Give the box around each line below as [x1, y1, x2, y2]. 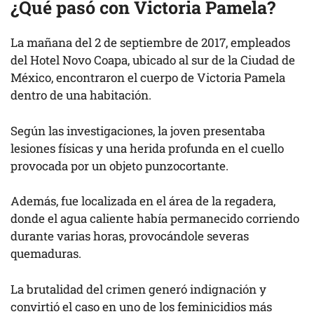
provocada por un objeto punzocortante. [11, 157, 228, 174]
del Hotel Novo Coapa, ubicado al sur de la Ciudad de [11, 52, 295, 68]
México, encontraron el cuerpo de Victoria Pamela [11, 69, 285, 86]
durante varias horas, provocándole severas [11, 228, 249, 244]
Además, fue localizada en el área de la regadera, [11, 193, 275, 209]
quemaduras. [11, 245, 81, 261]
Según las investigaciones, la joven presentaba [11, 122, 265, 139]
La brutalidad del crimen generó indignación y [11, 280, 266, 297]
